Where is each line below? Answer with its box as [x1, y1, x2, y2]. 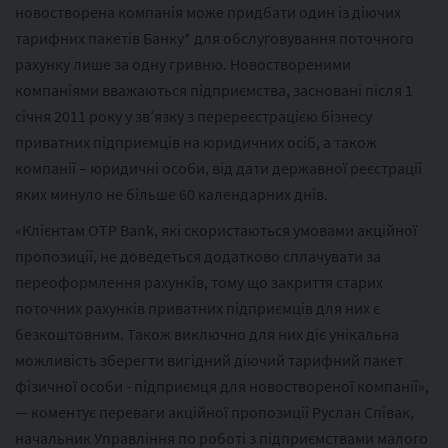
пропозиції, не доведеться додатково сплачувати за [15, 246, 381, 267]
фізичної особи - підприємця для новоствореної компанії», [15, 376, 429, 397]
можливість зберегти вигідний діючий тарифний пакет [15, 350, 403, 371]
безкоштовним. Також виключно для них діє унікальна [15, 324, 399, 345]
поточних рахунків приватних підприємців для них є [15, 298, 380, 319]
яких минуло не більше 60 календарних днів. [15, 184, 328, 205]
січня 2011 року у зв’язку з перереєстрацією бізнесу [15, 106, 372, 127]
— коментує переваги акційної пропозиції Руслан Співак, [15, 402, 414, 423]
